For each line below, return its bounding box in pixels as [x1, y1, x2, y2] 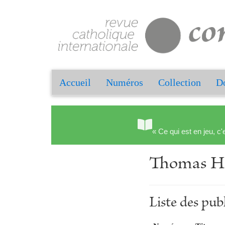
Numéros [106, 77, 143, 88]
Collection [158, 77, 201, 88]
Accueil [59, 77, 91, 88]
